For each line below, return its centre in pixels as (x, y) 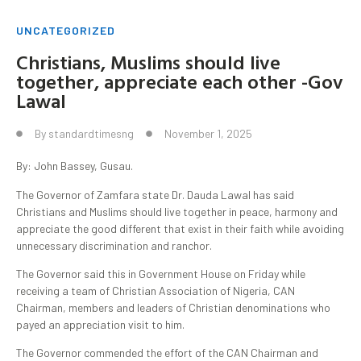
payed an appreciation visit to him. (100, 324)
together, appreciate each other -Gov (180, 82)
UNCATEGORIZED (66, 31)
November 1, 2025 (208, 134)
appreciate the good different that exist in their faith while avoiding (180, 228)
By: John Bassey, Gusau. (75, 166)
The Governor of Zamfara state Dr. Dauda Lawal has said (155, 194)
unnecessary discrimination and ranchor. (114, 245)
